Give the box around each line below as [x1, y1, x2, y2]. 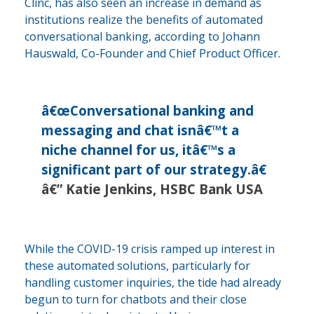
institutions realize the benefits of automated [25, 12, 263, 28]
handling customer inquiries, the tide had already [25, 274, 281, 290]
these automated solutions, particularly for [25, 257, 250, 273]
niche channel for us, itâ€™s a [41, 141, 235, 159]
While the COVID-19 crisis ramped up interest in [25, 240, 275, 257]
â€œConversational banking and [41, 102, 254, 120]
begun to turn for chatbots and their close [25, 291, 247, 307]
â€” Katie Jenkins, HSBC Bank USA [41, 180, 263, 198]
